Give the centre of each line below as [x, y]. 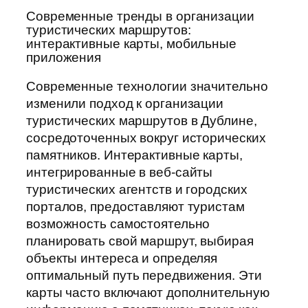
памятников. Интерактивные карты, [134, 155]
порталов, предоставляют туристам [135, 206]
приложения [64, 58]
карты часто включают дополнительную [148, 292]
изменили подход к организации [125, 103]
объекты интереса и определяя [122, 258]
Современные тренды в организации [140, 16]
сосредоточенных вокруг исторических [146, 137]
